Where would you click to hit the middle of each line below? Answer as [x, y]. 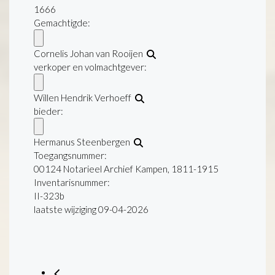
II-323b [49, 196]
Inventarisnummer [71, 182]
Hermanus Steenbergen [84, 141]
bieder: [48, 111]
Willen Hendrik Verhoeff [84, 97]
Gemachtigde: [62, 22]
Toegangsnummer [69, 155]
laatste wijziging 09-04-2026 [91, 209]
